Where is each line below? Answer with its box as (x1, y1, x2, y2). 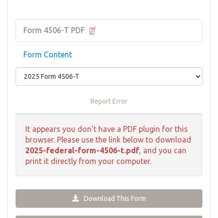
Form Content (23, 50, 72, 59)
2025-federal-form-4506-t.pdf (25, 145, 139, 155)
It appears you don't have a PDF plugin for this (25, 124, 188, 133)
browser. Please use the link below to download (25, 135, 191, 144)
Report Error (91, 97, 127, 105)
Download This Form (79, 194, 146, 202)
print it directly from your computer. (25, 156, 151, 165)
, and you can (139, 145, 186, 155)
